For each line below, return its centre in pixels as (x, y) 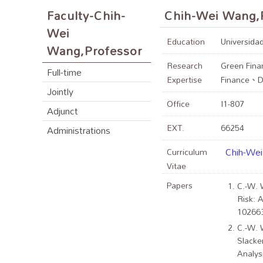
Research (185, 65)
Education (186, 41)
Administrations (79, 130)
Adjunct (63, 111)
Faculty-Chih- (86, 15)
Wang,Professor (95, 50)
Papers (180, 185)
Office (178, 104)
